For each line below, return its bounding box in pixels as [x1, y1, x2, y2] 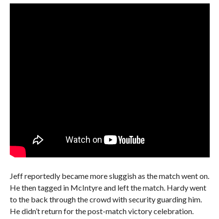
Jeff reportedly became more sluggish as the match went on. [9, 171, 209, 180]
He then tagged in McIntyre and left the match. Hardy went [9, 183, 206, 192]
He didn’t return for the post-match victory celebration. [9, 206, 194, 216]
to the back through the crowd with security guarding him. [9, 195, 202, 204]
